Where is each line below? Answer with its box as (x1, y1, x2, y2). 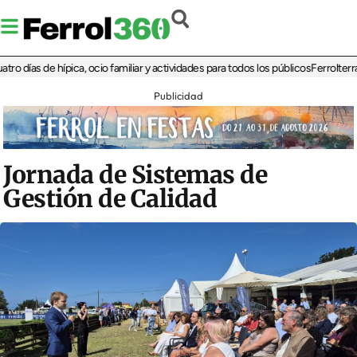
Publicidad (154, 89, 203, 103)
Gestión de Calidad (3, 183, 218, 214)
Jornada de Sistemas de (3, 159, 268, 190)
